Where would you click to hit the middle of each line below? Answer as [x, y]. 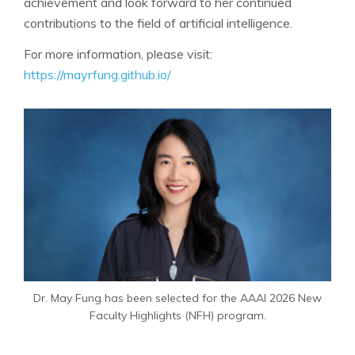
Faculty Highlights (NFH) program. [177, 315]
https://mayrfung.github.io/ [97, 74]
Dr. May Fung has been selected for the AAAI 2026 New [177, 298]
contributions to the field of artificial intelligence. [158, 23]
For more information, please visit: [118, 53]
